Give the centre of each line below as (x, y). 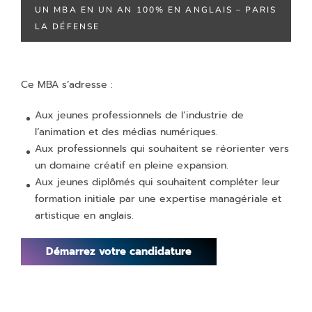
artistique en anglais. (84, 216)
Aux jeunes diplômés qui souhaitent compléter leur (157, 182)
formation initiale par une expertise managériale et (158, 199)
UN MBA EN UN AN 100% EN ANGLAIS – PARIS (156, 10)
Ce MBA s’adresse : (67, 85)
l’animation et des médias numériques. (126, 132)
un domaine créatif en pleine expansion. (132, 165)
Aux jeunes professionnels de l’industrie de (139, 115)
